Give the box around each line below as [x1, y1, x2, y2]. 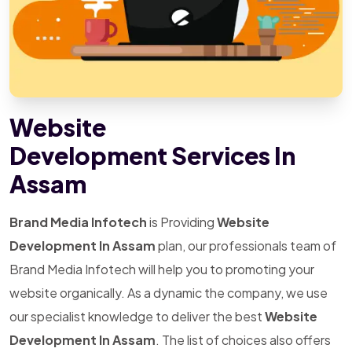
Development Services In [9, 141, 295, 170]
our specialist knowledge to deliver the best [9, 308, 265, 324]
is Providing [149, 214, 214, 230]
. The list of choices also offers [156, 332, 331, 348]
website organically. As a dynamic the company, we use [9, 284, 328, 301]
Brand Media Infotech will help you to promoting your [9, 261, 314, 277]
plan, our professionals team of [156, 237, 336, 254]
